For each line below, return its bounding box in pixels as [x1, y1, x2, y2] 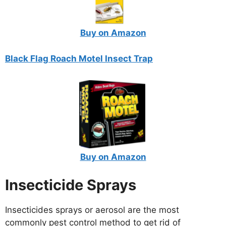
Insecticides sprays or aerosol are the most [5, 204, 179, 215]
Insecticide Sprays [5, 176, 136, 194]
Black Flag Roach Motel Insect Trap [5, 53, 153, 64]
